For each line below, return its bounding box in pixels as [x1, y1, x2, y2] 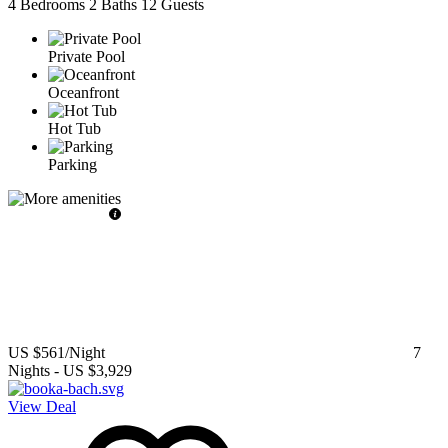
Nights [8, 362, 50, 380]
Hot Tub [48, 120, 101, 138]
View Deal [8, 398, 76, 416]
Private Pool [48, 48, 125, 66]
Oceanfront [48, 84, 119, 102]
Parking [48, 156, 97, 174]
